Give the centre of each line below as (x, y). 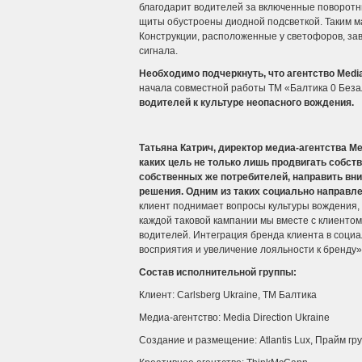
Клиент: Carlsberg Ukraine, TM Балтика (228, 295)
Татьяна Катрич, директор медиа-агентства (244, 148)
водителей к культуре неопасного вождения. (246, 103)
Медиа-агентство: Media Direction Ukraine (234, 318)
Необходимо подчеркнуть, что (213, 74)
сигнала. (158, 51)
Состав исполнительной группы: (218, 272)
